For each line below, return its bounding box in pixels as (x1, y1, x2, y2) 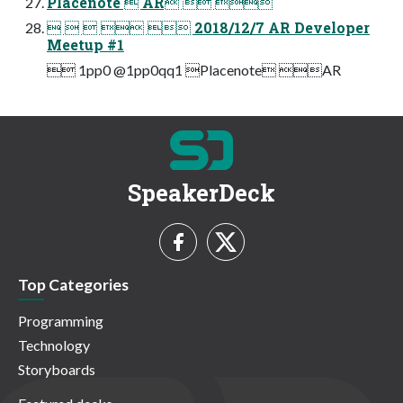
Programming (18, 312, 103, 330)
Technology (18, 336, 90, 354)
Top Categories (18, 275, 129, 294)
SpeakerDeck (128, 177, 275, 208)
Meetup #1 (47, 35, 124, 55)
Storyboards (18, 360, 95, 378)
